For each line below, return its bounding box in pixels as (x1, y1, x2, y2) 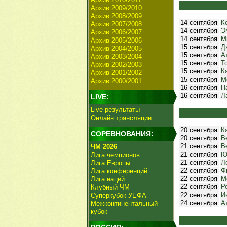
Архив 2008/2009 (91, 12, 142, 20)
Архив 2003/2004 (91, 53, 142, 60)
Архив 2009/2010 (91, 4, 142, 12)
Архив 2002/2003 (91, 61, 142, 68)
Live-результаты (91, 106, 140, 113)
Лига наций (91, 175, 125, 183)
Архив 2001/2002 (91, 69, 142, 77)
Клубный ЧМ (91, 183, 130, 191)
